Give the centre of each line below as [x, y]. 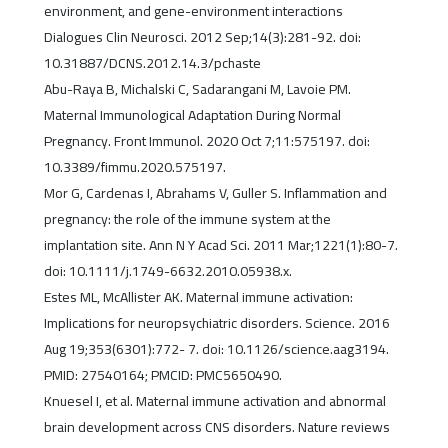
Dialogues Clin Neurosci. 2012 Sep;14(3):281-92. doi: [202, 37]
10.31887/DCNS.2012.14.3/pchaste [152, 63]
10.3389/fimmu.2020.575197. [134, 167]
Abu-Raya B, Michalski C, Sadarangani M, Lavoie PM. [197, 89]
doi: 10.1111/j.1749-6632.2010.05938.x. [167, 271]
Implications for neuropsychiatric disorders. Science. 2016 [216, 323]
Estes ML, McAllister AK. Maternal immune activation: [198, 297]
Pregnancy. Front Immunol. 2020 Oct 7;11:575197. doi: [206, 141]
